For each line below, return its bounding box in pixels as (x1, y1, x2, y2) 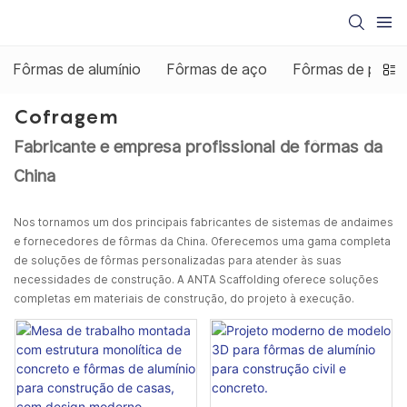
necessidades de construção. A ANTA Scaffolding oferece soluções (14, 273, 379, 286)
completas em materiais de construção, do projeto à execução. (14, 292, 354, 305)
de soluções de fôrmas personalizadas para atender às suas (14, 253, 342, 267)
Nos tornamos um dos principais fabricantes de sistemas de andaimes (14, 215, 393, 229)
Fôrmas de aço (166, 61, 267, 78)
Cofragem (14, 104, 118, 129)
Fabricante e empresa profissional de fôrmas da (14, 135, 382, 156)
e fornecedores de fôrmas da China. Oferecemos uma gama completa (14, 234, 391, 248)
